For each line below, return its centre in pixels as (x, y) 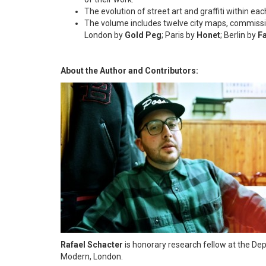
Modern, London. (92, 257)
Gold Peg (143, 35)
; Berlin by (239, 35)
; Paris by (179, 35)
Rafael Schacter (93, 245)
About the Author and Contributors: (129, 71)
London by (104, 35)
